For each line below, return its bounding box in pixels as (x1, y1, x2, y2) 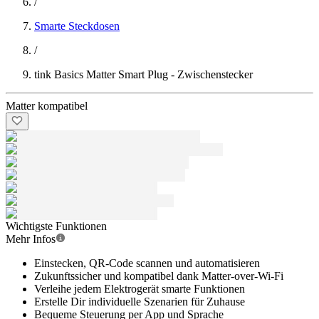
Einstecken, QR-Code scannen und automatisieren (34, 257, 260, 269)
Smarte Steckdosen (34, 20, 120, 32)
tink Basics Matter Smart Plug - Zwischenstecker (34, 68, 253, 80)
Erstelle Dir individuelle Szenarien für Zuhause (34, 296, 245, 308)
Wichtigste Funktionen (6, 220, 107, 232)
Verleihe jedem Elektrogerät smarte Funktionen (34, 283, 245, 295)
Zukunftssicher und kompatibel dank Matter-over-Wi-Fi (34, 270, 283, 282)
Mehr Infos (6, 233, 56, 245)
